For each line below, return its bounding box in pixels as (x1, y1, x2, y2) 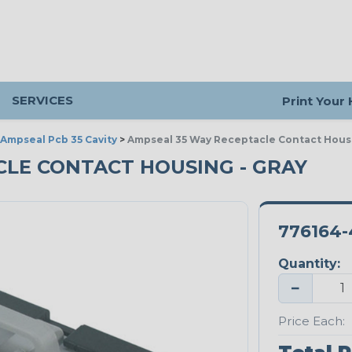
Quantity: (277, 256, 340, 272)
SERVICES (12, 93, 73, 108)
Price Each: (277, 313, 345, 328)
